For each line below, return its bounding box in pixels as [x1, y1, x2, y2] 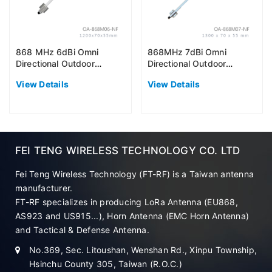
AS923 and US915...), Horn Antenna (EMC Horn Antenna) [15, 210, 249, 221]
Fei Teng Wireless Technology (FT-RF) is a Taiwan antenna [15, 168, 254, 179]
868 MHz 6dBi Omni [16, 46, 99, 57]
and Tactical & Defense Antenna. [15, 224, 149, 235]
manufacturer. [15, 182, 73, 193]
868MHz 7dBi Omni [147, 46, 226, 57]
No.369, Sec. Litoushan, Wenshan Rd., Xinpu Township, [29, 244, 257, 255]
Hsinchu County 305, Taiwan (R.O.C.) [29, 258, 182, 269]
